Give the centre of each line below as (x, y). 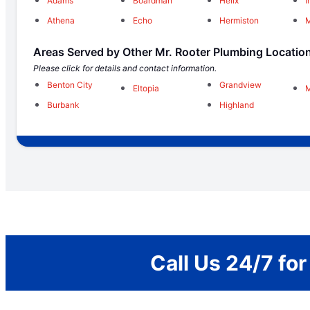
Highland (236, 105)
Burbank (63, 105)
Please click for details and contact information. (125, 69)
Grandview (240, 85)
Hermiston (239, 21)
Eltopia (146, 89)
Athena (61, 21)
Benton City (70, 85)
